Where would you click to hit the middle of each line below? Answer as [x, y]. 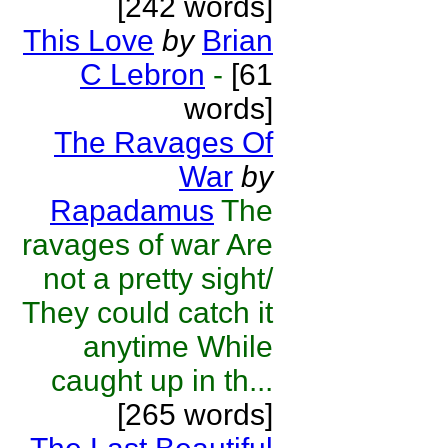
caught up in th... [162, 380]
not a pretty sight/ [158, 278]
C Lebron [142, 74]
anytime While [178, 346]
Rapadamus [132, 210]
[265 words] [195, 414]
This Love [88, 40]
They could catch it [147, 312]
